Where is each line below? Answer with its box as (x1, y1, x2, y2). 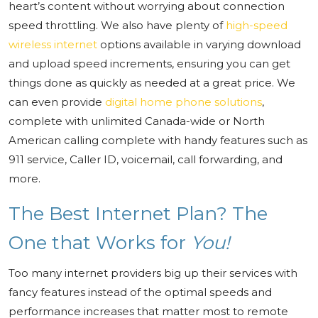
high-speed (226, 18, 287, 32)
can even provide (9, 95, 105, 109)
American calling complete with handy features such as (9, 133, 307, 147)
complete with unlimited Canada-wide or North (9, 114, 265, 128)
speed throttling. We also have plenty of (9, 18, 226, 32)
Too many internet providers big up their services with (9, 266, 297, 280)
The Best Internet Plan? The (9, 202, 268, 225)
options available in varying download (97, 38, 301, 51)
